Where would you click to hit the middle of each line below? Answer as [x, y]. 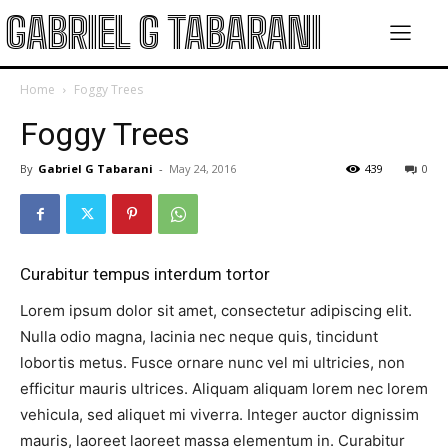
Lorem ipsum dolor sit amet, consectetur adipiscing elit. [216, 310]
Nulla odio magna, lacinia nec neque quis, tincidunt [199, 336]
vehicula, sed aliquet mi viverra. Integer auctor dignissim [219, 414]
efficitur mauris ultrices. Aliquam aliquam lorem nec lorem [224, 388]
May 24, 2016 [202, 168]
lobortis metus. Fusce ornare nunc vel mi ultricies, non [212, 362]
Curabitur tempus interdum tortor [145, 274]
